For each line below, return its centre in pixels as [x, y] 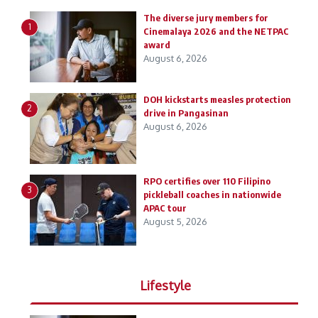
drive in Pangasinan [186, 113]
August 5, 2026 [175, 221]
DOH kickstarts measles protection [217, 99]
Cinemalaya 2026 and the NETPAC [216, 31]
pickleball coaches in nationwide [212, 194]
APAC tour [165, 208]
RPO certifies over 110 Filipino [207, 181]
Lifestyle [165, 285]
